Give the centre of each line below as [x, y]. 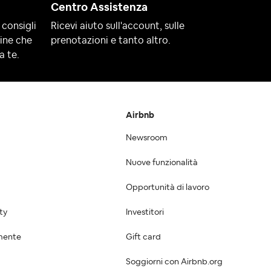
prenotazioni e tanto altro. [111, 41]
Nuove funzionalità [162, 163]
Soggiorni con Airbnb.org [174, 262]
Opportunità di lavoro [168, 188]
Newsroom [147, 138]
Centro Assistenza [99, 8]
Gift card [143, 237]
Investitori [145, 213]
